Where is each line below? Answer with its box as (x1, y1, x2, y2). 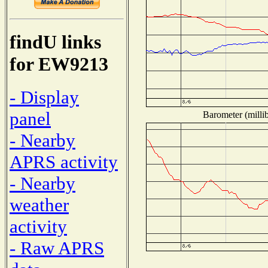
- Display (10, 86, 79, 108)
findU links (10, 31, 101, 53)
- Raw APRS (10, 237, 104, 258)
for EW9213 (10, 53, 108, 75)
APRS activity (10, 151, 118, 172)
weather (10, 194, 69, 215)
